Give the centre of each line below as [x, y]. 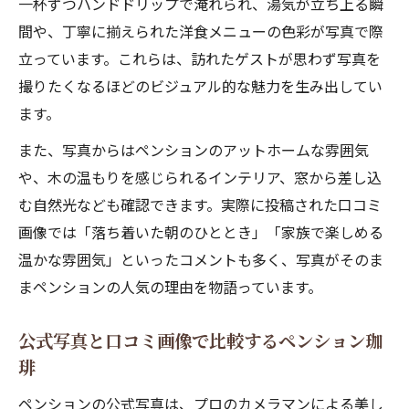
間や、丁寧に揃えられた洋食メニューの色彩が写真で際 [201, 31]
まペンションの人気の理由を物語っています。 [170, 287]
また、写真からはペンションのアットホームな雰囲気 [194, 150]
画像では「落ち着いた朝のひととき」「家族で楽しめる [201, 232]
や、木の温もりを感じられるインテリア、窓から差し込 [200, 177]
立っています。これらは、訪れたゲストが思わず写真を [199, 58]
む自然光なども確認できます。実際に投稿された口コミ [200, 204]
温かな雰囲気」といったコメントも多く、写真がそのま [201, 259]
